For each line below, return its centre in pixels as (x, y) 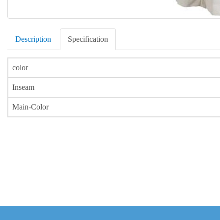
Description (33, 39)
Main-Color (30, 107)
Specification (88, 39)
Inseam (23, 87)
